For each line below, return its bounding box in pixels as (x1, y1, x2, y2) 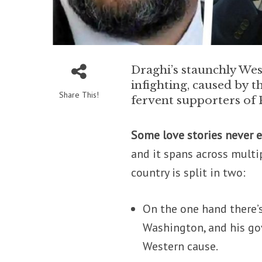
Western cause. (143, 238, 219, 254)
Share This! (58, 89, 99, 100)
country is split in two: (131, 164, 246, 180)
